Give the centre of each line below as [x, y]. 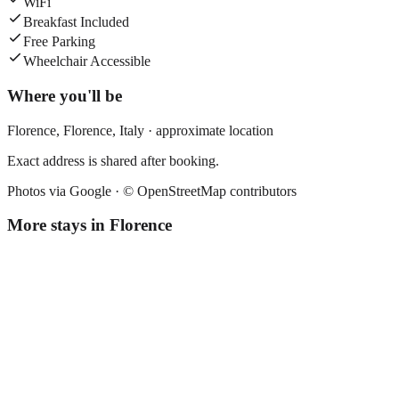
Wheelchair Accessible [87, 61]
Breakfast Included [76, 22]
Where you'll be [65, 95]
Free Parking [59, 42]
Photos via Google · [65, 191]
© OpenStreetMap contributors [210, 191]
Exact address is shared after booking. [113, 160]
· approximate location [209, 130]
